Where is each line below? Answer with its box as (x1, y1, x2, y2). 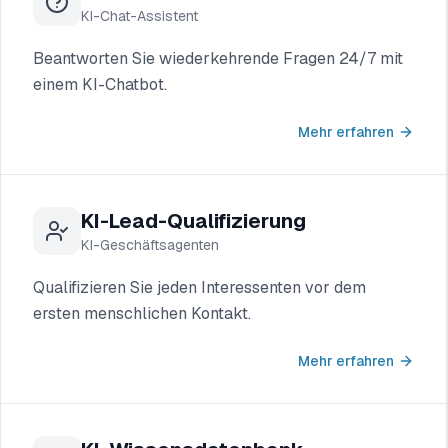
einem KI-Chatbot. (33, 74, 167, 95)
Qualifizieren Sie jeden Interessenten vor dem (33, 277, 366, 298)
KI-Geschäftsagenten (81, 236, 219, 254)
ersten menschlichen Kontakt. (33, 303, 251, 324)
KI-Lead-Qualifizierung (81, 208, 306, 234)
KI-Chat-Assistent (81, 7, 198, 25)
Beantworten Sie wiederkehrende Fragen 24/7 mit (33, 48, 403, 69)
